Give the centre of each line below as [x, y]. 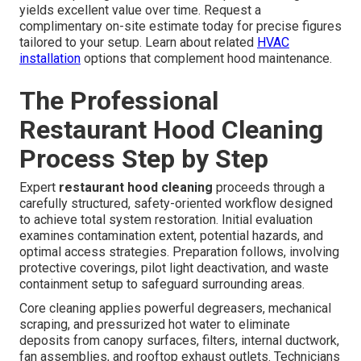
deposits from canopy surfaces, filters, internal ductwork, [179, 341]
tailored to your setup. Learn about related [138, 43]
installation [50, 59]
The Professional [119, 101]
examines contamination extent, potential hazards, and [171, 236]
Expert [39, 188]
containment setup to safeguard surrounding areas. [162, 284]
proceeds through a [269, 188]
